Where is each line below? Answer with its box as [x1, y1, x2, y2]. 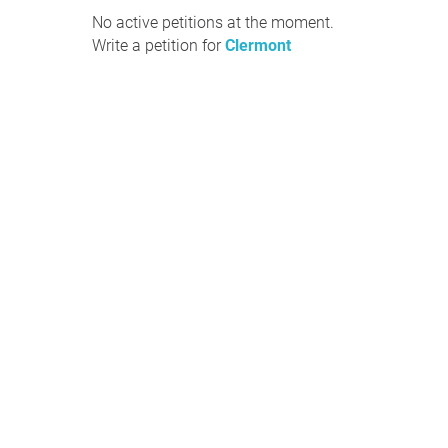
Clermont [225, 36, 291, 55]
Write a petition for [92, 36, 225, 55]
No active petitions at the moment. [92, 13, 334, 32]
